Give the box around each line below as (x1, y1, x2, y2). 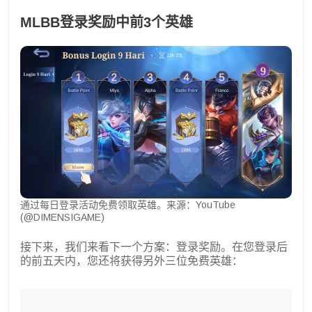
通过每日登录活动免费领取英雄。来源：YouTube (20, 199, 235, 211)
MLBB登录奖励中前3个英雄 (20, 14, 193, 30)
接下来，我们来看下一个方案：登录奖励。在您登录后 (20, 241, 288, 253)
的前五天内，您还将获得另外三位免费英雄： (20, 255, 243, 267)
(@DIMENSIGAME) (20, 212, 104, 224)
